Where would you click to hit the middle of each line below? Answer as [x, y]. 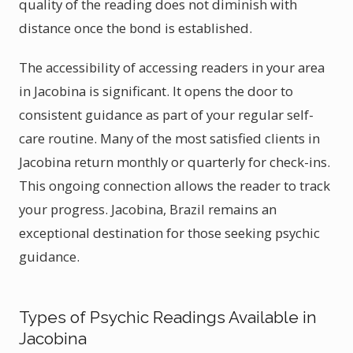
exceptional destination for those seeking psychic [169, 233]
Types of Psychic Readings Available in [168, 317]
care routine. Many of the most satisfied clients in [169, 138]
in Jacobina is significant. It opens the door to [156, 91]
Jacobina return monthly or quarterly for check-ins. [175, 162]
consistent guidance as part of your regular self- [166, 115]
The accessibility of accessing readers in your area [172, 67]
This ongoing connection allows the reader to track [175, 186]
